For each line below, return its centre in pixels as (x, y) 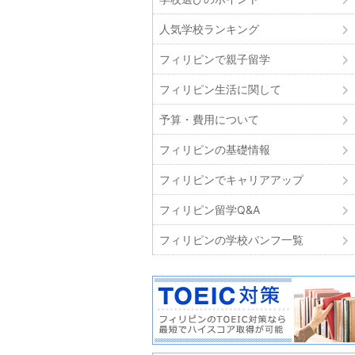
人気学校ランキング (209, 29)
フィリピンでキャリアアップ (231, 180)
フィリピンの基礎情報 (215, 150)
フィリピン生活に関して (220, 90)
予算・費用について (209, 120)
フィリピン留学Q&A (210, 210)
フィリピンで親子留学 (215, 59)
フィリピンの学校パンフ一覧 (231, 240)
